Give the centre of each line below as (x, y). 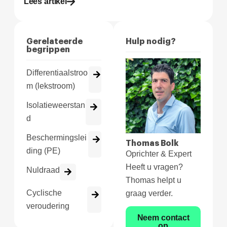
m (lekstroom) (50, 86)
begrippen (48, 49)
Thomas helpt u (154, 180)
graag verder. (149, 194)
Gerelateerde (54, 41)
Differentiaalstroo (57, 72)
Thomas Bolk (152, 144)
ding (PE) (43, 150)
